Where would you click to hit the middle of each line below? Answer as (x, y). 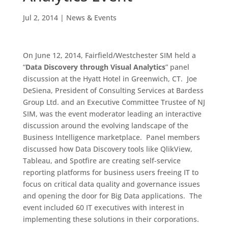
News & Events (91, 18)
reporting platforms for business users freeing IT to (110, 172)
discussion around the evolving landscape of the (105, 125)
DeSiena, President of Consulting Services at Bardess (113, 90)
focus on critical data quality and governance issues (111, 184)
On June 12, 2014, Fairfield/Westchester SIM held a (109, 55)
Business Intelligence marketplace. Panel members (111, 137)
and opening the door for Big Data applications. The (112, 196)
